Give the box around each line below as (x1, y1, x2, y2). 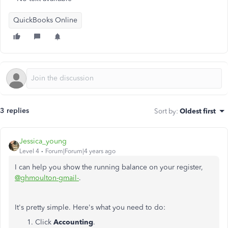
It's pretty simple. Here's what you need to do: (15, 203, 165, 212)
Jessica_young (19, 137, 67, 146)
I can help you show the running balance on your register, (15, 163, 203, 172)
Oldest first (180, 107, 216, 115)
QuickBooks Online (13, 16, 77, 24)
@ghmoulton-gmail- (15, 174, 79, 182)
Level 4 (19, 148, 39, 155)
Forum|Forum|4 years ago (45, 148, 116, 155)
